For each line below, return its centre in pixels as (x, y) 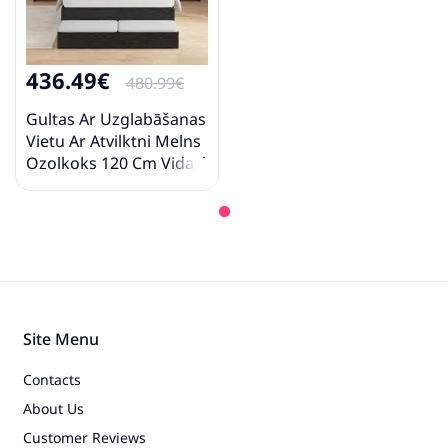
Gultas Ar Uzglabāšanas (116, 119)
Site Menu (61, 339)
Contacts (52, 380)
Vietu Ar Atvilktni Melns (113, 141)
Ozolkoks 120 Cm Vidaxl (116, 163)
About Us (53, 409)
